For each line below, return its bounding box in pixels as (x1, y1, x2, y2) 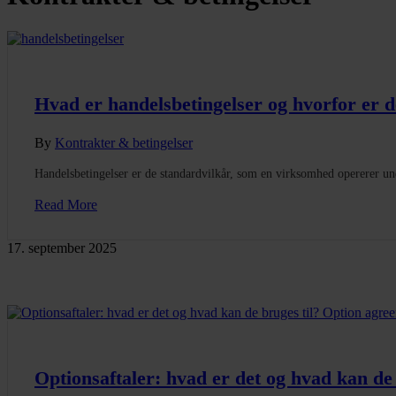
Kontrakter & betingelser (55, 134, 193, 150)
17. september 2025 (7, 240, 117, 255)
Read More (34, 196, 97, 212)
